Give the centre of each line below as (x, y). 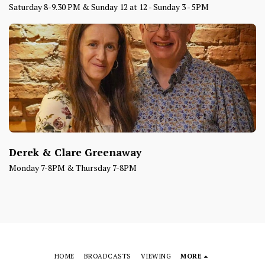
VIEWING (156, 256)
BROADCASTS (107, 256)
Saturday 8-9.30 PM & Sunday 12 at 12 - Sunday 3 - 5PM (109, 7)
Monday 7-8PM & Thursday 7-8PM (73, 168)
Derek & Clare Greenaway (75, 152)
